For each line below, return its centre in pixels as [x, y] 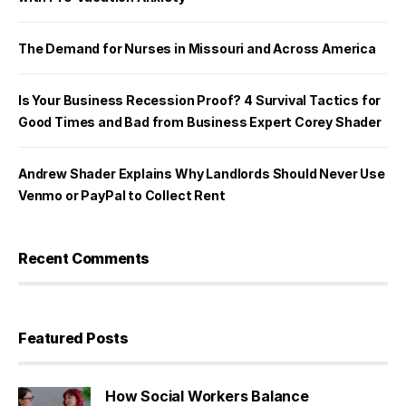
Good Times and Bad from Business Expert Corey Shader [200, 121]
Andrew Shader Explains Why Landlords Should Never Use [202, 173]
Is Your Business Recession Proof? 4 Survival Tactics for [200, 100]
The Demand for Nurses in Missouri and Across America [197, 48]
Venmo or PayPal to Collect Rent [122, 195]
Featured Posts [73, 338]
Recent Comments [84, 258]
